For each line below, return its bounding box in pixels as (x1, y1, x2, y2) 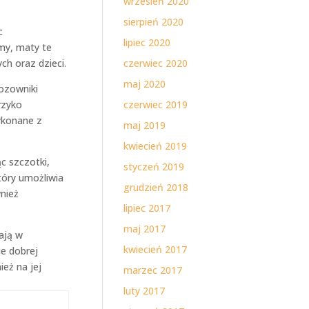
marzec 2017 (123, 263, 183, 277)
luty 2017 (123, 284, 166, 297)
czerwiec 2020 (123, 57, 188, 70)
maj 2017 (123, 222, 166, 235)
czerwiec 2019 (123, 98, 188, 111)
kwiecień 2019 (123, 139, 188, 152)
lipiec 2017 (123, 201, 171, 215)
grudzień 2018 (123, 181, 189, 194)
